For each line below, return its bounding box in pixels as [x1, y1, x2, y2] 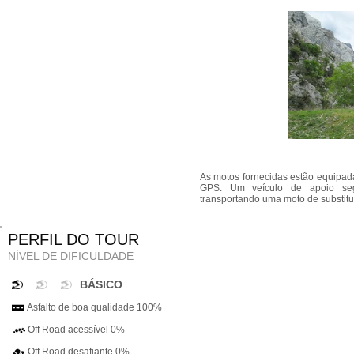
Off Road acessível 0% [9, 324, 125, 335]
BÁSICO [80, 278, 122, 291]
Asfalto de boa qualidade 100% [9, 302, 162, 313]
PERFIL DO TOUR [8, 231, 139, 248]
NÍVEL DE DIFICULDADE [8, 250, 134, 262]
